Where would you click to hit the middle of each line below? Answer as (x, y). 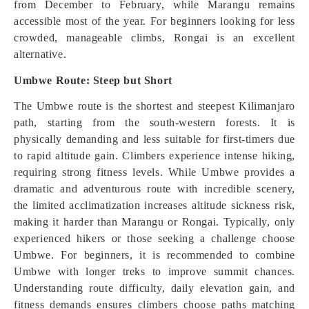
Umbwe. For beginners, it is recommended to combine (154, 255)
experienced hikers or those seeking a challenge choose (154, 238)
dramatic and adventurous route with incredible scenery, (154, 189)
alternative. (40, 54)
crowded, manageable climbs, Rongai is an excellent (154, 38)
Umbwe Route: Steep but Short (93, 80)
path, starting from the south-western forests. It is (154, 122)
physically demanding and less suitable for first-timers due (154, 139)
